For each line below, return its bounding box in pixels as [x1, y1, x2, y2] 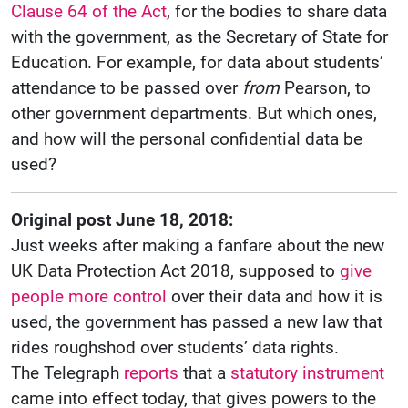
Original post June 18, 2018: [11, 209, 233, 231]
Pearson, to [280, 77, 371, 99]
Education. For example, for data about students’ [11, 52, 383, 74]
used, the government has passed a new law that [11, 311, 382, 333]
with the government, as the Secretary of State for [11, 26, 388, 48]
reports [124, 362, 178, 384]
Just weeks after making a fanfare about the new [11, 235, 384, 257]
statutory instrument [230, 362, 384, 384]
